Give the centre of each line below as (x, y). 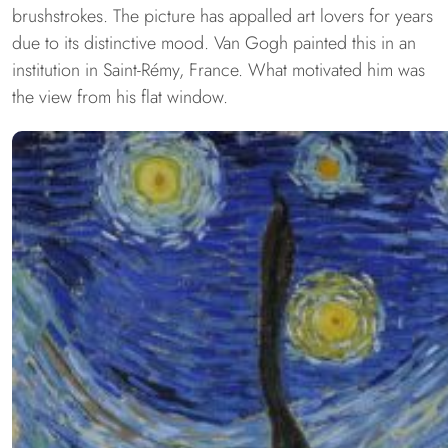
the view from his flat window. (120, 97)
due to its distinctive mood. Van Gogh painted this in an (214, 43)
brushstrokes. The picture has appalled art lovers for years (222, 16)
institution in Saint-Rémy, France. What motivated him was (218, 70)
